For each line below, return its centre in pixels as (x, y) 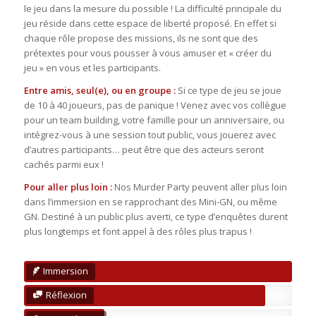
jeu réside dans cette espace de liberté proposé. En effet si (150, 24)
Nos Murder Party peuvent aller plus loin (199, 187)
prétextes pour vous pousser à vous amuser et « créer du (147, 53)
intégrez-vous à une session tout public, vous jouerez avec (150, 135)
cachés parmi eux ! (63, 165)
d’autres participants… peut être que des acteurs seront (144, 150)
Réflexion (66, 295)
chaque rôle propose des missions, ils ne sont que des (141, 38)
